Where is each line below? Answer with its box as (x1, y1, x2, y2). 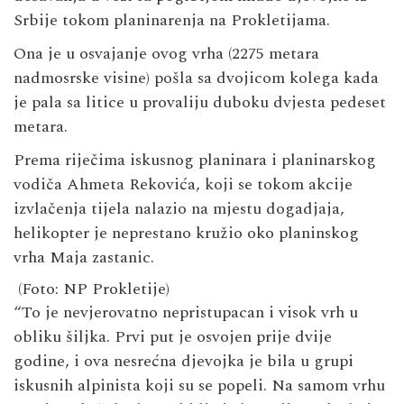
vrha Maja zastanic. (14, 244, 154, 270)
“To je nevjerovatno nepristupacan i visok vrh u (14, 299, 358, 325)
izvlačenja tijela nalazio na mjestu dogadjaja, (14, 196, 344, 221)
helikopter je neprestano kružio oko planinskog (14, 220, 359, 245)
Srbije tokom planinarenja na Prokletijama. (14, 7, 330, 32)
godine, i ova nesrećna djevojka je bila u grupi (14, 348, 353, 373)
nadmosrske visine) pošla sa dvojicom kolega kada (14, 65, 379, 90)
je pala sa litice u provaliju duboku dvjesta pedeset (14, 89, 386, 115)
